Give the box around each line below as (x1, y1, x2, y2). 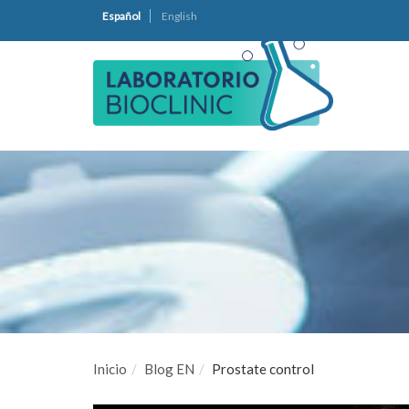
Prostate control (212, 361, 314, 377)
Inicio (93, 361, 127, 377)
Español (102, 9, 141, 23)
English (162, 9, 197, 23)
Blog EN (144, 361, 194, 377)
